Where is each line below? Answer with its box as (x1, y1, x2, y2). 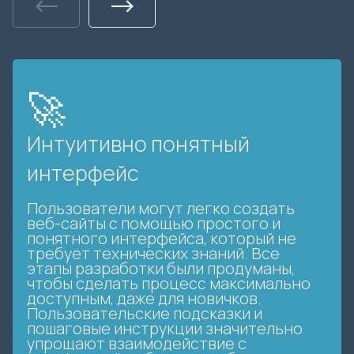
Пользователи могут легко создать (27, 198, 295, 220)
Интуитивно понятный (27, 130, 250, 159)
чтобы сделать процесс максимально (27, 273, 311, 295)
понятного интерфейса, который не (27, 228, 296, 250)
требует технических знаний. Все (27, 243, 280, 265)
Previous (45, 4, 122, 29)
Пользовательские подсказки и (27, 303, 262, 325)
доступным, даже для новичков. (27, 288, 262, 310)
